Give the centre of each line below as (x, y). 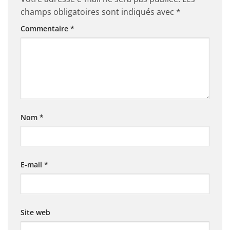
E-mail (32, 165)
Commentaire (45, 28)
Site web (35, 213)
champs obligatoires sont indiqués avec (98, 12)
